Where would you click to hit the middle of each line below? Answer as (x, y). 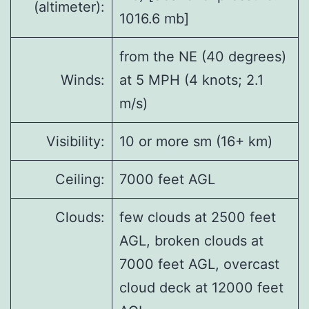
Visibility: (76, 142)
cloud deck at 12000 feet (201, 288)
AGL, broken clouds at (191, 241)
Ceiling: (80, 180)
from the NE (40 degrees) (203, 57)
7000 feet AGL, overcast (199, 265)
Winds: (83, 80)
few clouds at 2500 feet (198, 218)
